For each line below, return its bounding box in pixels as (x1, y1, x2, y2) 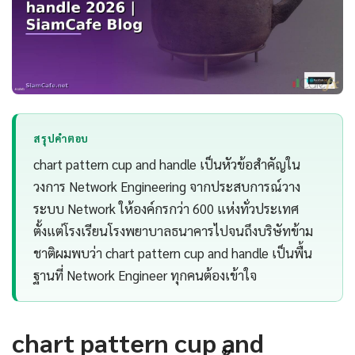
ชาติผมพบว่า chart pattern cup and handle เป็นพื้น (33, 244, 313, 262)
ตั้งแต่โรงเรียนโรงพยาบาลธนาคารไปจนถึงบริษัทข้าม (33, 222, 314, 240)
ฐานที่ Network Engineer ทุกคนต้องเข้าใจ (33, 266, 258, 284)
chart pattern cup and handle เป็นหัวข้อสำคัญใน (33, 155, 301, 174)
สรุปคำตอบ (33, 132, 89, 145)
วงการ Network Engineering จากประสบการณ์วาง (33, 177, 301, 196)
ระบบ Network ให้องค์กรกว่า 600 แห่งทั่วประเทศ (33, 200, 300, 218)
